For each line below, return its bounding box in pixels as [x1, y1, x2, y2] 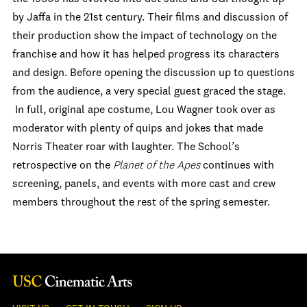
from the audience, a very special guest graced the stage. [12, 86, 286, 97]
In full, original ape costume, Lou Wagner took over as [12, 105, 275, 116]
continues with [200, 160, 274, 171]
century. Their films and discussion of [103, 12, 288, 23]
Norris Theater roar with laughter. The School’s [12, 142, 240, 153]
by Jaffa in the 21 [12, 12, 93, 23]
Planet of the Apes [113, 160, 200, 171]
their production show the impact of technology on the [12, 31, 277, 42]
